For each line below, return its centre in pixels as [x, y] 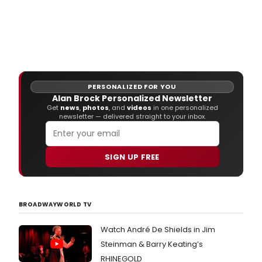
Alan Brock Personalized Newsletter [132, 99]
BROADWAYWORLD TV [55, 205]
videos [139, 108]
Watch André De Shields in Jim [158, 230]
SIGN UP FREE [132, 157]
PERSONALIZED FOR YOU [132, 87]
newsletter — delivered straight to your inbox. [132, 117]
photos [95, 108]
